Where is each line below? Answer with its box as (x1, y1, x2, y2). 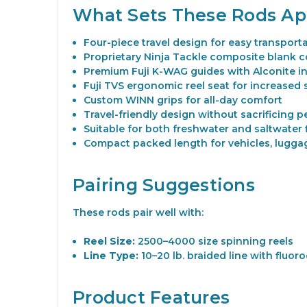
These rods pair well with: (73, 206, 204, 219)
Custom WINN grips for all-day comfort (84, 94, 283, 107)
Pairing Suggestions (73, 175, 255, 196)
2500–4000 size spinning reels (135, 235, 294, 248)
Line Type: (84, 249, 139, 262)
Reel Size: (84, 235, 136, 248)
